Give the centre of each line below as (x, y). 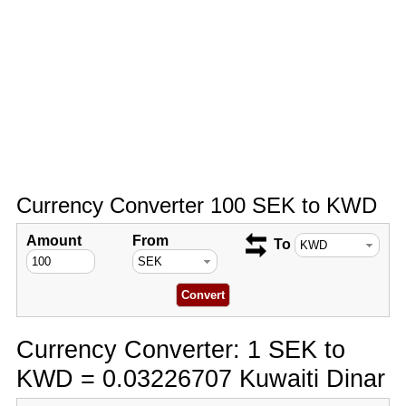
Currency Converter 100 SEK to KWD (196, 205)
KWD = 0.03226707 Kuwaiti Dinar (200, 378)
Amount (53, 241)
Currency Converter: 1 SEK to (180, 349)
